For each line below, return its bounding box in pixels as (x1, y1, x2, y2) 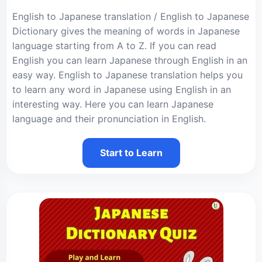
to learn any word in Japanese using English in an (12, 84, 231, 95)
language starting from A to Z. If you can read (12, 40, 216, 51)
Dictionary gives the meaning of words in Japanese (12, 25, 240, 37)
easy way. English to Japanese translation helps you (12, 69, 243, 81)
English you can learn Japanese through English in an (12, 54, 247, 66)
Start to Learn (99, 147, 163, 158)
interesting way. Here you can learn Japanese (12, 98, 213, 110)
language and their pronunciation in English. (12, 113, 206, 125)
